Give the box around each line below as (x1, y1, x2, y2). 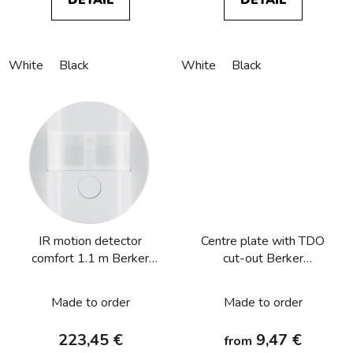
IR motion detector (39, 232, 142, 251)
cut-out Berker (222, 250, 303, 268)
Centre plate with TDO (201, 232, 325, 251)
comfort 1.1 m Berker (32, 250, 149, 268)
